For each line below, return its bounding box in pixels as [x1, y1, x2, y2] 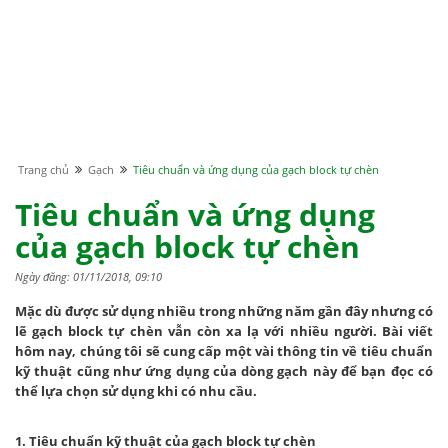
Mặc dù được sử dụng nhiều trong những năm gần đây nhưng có [15, 302, 433, 321]
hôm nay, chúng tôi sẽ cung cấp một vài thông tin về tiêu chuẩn [15, 342, 433, 361]
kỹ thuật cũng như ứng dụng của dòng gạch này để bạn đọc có [15, 362, 433, 381]
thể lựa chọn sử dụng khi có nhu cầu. [15, 382, 257, 401]
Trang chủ [18, 162, 69, 178]
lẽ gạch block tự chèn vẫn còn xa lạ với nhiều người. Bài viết [15, 322, 433, 341]
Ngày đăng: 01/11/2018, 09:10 [15, 269, 162, 285]
